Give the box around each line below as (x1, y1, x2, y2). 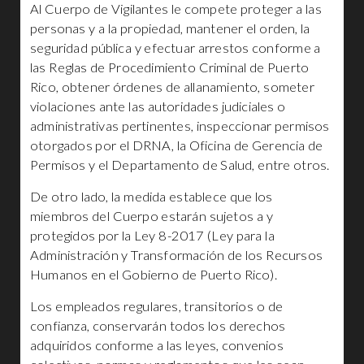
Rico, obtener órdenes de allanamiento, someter (30, 79, 314, 95)
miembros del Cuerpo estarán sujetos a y (30, 208, 273, 224)
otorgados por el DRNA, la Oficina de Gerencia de (30, 137, 323, 154)
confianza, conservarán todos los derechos (30, 318, 286, 334)
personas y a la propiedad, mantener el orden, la (30, 20, 310, 37)
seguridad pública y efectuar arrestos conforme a (30, 40, 321, 56)
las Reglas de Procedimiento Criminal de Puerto (30, 59, 310, 76)
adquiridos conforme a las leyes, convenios (30, 337, 284, 353)
